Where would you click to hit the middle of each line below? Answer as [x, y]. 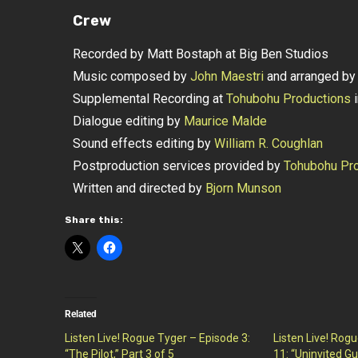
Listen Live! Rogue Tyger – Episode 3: [157, 338]
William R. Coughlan [268, 143]
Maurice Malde [225, 121]
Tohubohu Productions [288, 99]
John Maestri [227, 76]
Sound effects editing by [143, 143]
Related [80, 314]
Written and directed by [139, 188]
